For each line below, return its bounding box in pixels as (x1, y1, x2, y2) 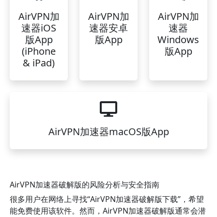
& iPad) (23, 56, 55, 69)
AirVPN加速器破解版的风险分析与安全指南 (10, 179, 159, 190)
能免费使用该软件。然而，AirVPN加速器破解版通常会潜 (10, 205, 206, 216)
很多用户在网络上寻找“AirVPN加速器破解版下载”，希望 (10, 194, 204, 204)
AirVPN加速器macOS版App (48, 125, 169, 138)
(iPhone (22, 45, 56, 58)
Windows (157, 33, 199, 46)
